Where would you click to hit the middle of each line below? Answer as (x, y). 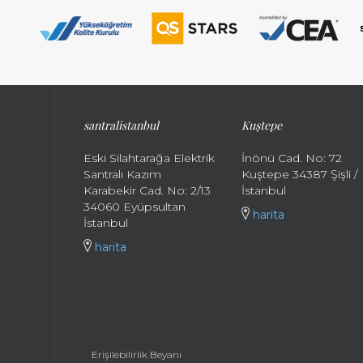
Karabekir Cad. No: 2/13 (147, 190)
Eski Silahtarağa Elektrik (149, 158)
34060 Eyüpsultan (135, 207)
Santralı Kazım (123, 174)
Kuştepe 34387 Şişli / (299, 174)
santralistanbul (122, 125)
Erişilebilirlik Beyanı (137, 354)
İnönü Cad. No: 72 (291, 158)
